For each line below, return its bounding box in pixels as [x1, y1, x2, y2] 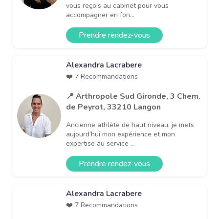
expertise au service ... [66, 138, 135, 148]
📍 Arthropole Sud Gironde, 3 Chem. [66, 90, 200, 102]
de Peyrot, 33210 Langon [66, 101, 161, 112]
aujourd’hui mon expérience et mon [66, 129, 175, 139]
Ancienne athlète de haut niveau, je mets [66, 120, 194, 130]
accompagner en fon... [66, 10, 134, 20]
